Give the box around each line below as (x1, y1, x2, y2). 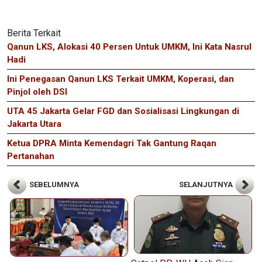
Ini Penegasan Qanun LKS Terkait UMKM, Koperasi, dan (7, 73, 234, 84)
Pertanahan (7, 150, 54, 161)
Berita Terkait (7, 27, 61, 39)
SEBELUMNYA (27, 180, 79, 189)
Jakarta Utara (7, 118, 61, 129)
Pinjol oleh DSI (7, 86, 67, 97)
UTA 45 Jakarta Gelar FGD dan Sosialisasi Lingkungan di (7, 105, 239, 116)
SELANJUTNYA (179, 180, 235, 189)
